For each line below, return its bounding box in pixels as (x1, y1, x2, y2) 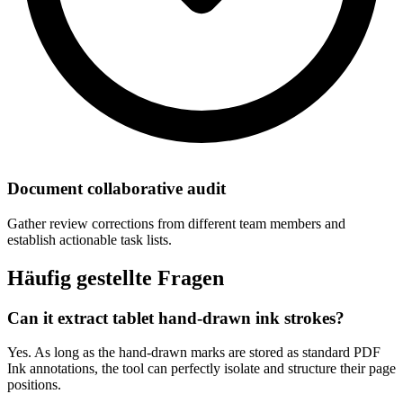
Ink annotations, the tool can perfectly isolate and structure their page (7, 361, 396, 377)
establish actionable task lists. (7, 231, 172, 247)
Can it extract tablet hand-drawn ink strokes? (7, 308, 345, 327)
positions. (7, 377, 61, 393)
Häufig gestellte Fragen (7, 265, 224, 290)
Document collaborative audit (7, 179, 226, 199)
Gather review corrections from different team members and (7, 215, 345, 231)
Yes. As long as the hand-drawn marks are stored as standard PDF (7, 345, 381, 361)
